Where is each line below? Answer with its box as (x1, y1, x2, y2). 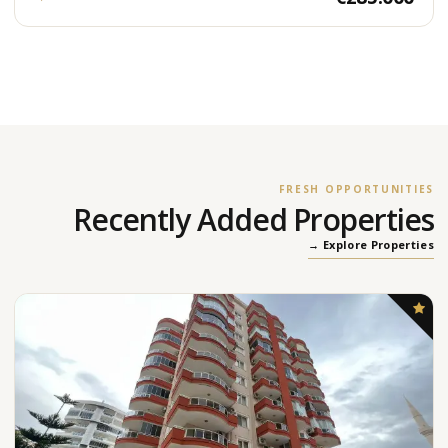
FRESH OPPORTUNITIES (278, 181, 434, 196)
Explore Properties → (323, 236, 434, 252)
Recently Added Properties (73, 198, 434, 240)
